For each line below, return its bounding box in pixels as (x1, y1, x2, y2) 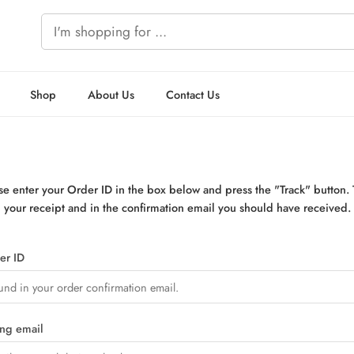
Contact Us (166, 85, 220, 103)
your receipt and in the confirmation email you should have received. (3, 199, 351, 216)
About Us (88, 85, 134, 103)
